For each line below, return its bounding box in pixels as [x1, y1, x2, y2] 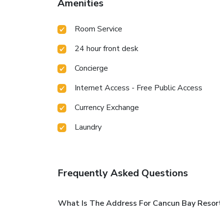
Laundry [75, 122, 102, 133]
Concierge [75, 63, 108, 74]
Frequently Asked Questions [57, 166, 188, 180]
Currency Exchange [75, 102, 139, 113]
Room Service [75, 24, 122, 35]
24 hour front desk [75, 43, 138, 55]
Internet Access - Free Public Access [75, 82, 202, 94]
